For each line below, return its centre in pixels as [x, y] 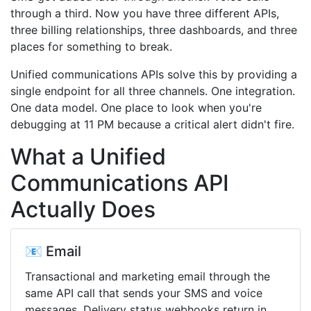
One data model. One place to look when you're [136, 108]
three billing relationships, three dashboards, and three [154, 30]
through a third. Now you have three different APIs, [145, 13]
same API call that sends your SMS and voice [144, 293]
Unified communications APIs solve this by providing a [154, 74]
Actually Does [83, 209]
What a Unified [88, 157]
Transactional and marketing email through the [148, 276]
